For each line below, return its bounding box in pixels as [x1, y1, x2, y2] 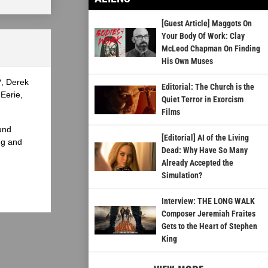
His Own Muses [161, 56, 213, 66]
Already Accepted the [161, 158, 233, 168]
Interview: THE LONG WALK [161, 196, 255, 206]
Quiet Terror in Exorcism [161, 95, 243, 105]
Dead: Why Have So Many [161, 145, 248, 156]
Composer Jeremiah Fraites [161, 209, 255, 219]
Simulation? [161, 170, 202, 181]
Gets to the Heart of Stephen [161, 221, 257, 232]
